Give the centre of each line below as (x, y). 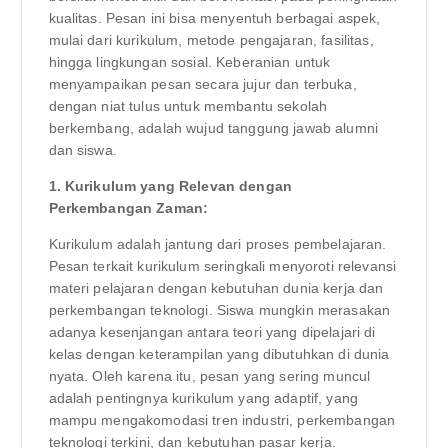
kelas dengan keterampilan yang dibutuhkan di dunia (219, 353)
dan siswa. (82, 149)
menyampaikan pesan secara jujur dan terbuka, (202, 83)
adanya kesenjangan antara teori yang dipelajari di (212, 331)
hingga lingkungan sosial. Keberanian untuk (189, 61)
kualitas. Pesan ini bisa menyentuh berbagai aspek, (214, 17)
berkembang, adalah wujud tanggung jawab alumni (213, 127)
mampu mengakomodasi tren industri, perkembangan (222, 419)
